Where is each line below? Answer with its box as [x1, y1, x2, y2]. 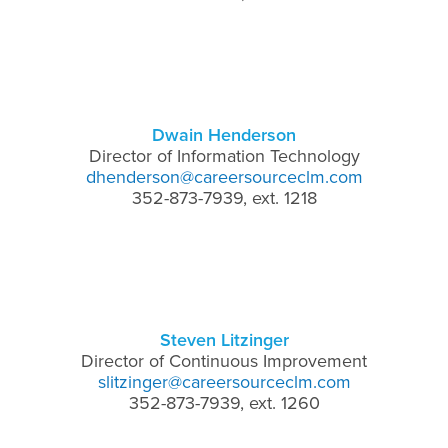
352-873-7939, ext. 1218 [131, 186, 317, 209]
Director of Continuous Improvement [81, 349, 367, 372]
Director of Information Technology [88, 144, 360, 167]
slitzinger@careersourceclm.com [97, 370, 351, 393]
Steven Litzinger [159, 328, 289, 351]
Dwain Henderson [152, 123, 296, 146]
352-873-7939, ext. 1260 [128, 391, 320, 414]
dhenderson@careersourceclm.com [85, 165, 363, 188]
